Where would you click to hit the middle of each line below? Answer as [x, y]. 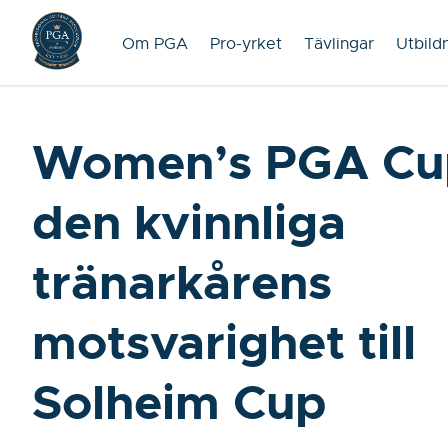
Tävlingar [339, 44]
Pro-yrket [246, 44]
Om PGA [155, 44]
